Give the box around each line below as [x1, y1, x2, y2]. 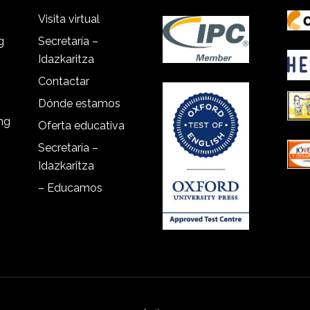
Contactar [38, 75, 89, 88]
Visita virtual [38, 12, 100, 26]
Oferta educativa [38, 119, 125, 132]
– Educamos [38, 181, 102, 194]
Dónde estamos [38, 97, 120, 110]
